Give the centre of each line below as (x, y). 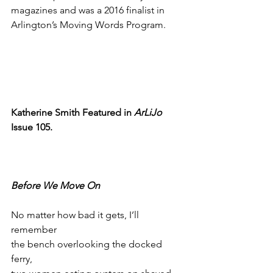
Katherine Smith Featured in (73, 112)
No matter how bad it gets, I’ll (76, 215)
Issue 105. (32, 127)
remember (34, 229)
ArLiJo (148, 112)
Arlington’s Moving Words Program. (88, 25)
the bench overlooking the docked (88, 244)
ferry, (22, 259)
